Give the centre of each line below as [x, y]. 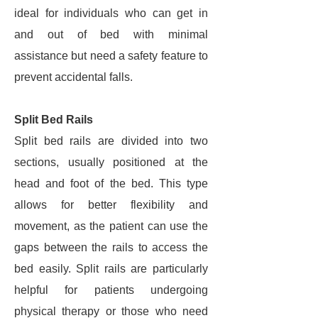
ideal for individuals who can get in [111, 13]
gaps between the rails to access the [111, 247]
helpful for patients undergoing [111, 290]
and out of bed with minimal [111, 34]
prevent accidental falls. [73, 77]
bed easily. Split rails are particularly [111, 269]
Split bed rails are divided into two [111, 141]
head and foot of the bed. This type [111, 183]
